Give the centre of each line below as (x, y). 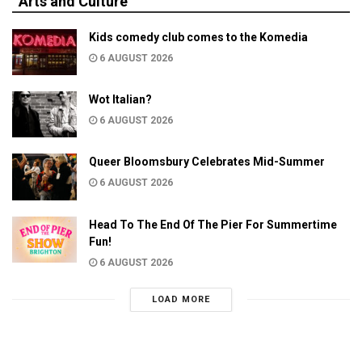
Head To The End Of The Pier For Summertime (213, 224)
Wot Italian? (120, 100)
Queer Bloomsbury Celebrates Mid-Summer (207, 162)
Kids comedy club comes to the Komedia (198, 37)
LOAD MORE (181, 299)
